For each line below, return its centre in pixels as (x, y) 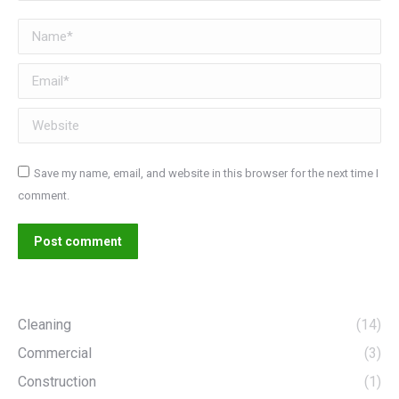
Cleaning (45, 324)
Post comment (78, 241)
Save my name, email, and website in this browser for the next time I (206, 173)
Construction (57, 381)
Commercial (55, 353)
